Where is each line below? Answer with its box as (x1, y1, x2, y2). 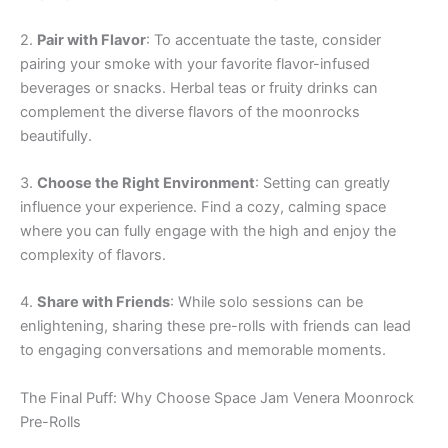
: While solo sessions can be (170, 293, 363, 312)
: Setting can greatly (255, 174, 390, 193)
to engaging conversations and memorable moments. (20, 341, 386, 360)
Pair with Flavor (37, 30, 146, 49)
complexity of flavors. (20, 246, 166, 265)
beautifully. (20, 126, 92, 145)
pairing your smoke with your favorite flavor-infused (20, 54, 370, 73)
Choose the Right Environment (37, 174, 255, 193)
